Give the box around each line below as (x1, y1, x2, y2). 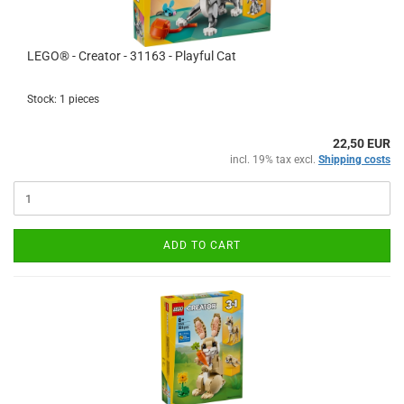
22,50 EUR (333, 136, 390, 151)
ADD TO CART (163, 239, 241, 252)
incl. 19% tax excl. (230, 153, 318, 166)
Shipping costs (318, 153, 390, 166)
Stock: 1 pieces (27, 93, 99, 106)
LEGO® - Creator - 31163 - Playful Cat (27, 49, 236, 63)
